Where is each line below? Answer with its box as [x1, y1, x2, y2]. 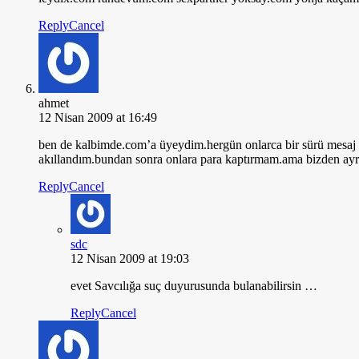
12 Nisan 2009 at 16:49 [38, 110, 157, 124]
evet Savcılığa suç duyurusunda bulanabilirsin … [71, 278, 317, 292]
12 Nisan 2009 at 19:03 [71, 251, 189, 265]
